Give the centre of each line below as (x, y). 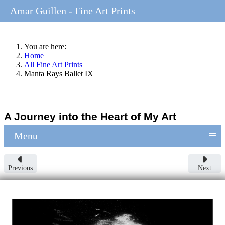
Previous (20, 168)
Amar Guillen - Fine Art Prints (73, 11)
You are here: (47, 46)
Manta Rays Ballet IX (59, 74)
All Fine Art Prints (53, 65)
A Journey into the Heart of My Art (90, 116)
